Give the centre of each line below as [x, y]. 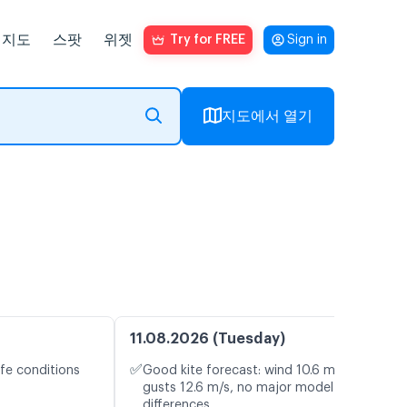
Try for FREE [208, 40]
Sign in [307, 40]
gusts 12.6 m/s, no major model [238, 388]
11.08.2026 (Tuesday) [208, 339]
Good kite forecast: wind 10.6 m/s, [246, 371]
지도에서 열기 [267, 116]
